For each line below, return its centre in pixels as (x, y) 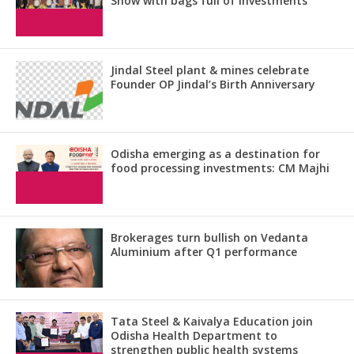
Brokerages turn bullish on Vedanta (209, 237)
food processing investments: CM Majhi (220, 168)
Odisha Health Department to (194, 335)
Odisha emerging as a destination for (215, 153)
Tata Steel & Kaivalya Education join (212, 321)
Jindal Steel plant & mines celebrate (210, 70)
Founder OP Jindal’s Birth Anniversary (213, 84)
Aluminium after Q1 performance (204, 251)
